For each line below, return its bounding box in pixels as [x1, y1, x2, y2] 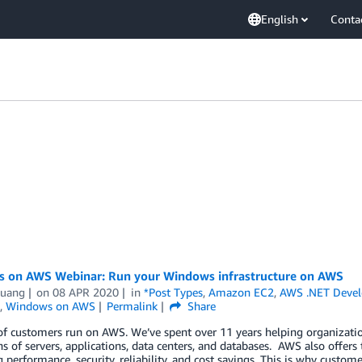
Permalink [107, 299, 158, 313]
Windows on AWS [5, 299, 95, 313]
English [261, 12, 298, 26]
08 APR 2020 [53, 285, 120, 299]
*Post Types [144, 285, 204, 299]
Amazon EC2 [208, 285, 275, 299]
